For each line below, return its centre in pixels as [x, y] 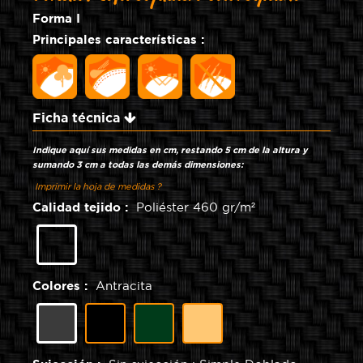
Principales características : [118, 40]
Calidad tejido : [84, 208]
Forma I [164, 19]
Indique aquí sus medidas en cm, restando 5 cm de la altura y [170, 150]
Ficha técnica [78, 118]
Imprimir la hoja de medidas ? [97, 187]
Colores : [64, 286]
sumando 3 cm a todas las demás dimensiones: [138, 165]
